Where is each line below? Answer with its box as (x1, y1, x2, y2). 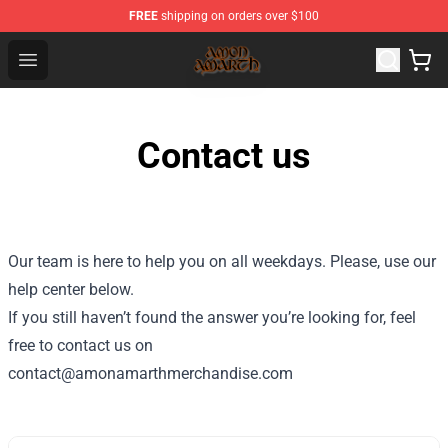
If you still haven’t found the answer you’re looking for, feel (8, 308, 416, 327)
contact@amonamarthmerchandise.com (8, 364, 293, 383)
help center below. (8, 280, 134, 299)
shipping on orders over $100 (158, 9, 319, 23)
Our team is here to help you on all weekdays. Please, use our (8, 252, 436, 271)
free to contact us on (8, 336, 153, 355)
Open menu (27, 49, 108, 68)
